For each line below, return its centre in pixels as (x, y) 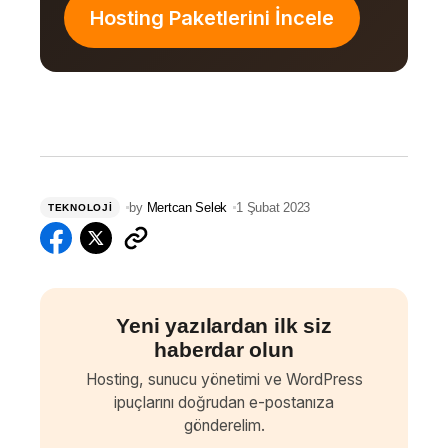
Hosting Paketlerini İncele (212, 18)
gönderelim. (224, 426)
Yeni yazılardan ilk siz (224, 326)
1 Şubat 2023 (273, 208)
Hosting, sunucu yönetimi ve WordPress (224, 380)
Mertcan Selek (187, 208)
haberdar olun (224, 350)
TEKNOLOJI (80, 207)
